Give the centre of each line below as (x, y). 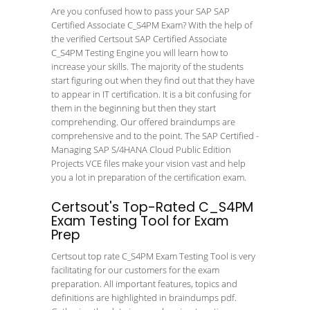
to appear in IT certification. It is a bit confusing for (151, 94)
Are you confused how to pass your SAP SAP (140, 11)
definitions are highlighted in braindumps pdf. (144, 298)
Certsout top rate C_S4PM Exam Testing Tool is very (153, 256)
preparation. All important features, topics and (144, 284)
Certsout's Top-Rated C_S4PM (152, 207)
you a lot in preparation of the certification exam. (151, 177)
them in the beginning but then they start (134, 108)
